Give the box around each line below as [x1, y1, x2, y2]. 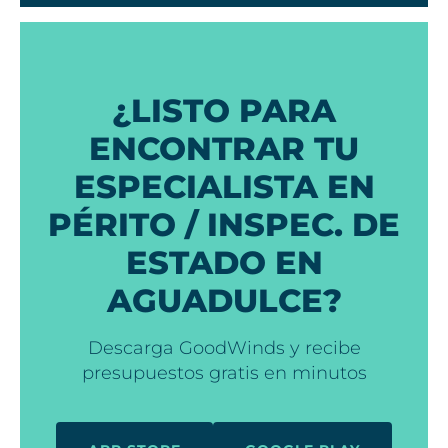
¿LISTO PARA [112, 90, 336, 130]
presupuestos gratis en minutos [81, 361, 367, 384]
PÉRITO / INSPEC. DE [48, 204, 400, 244]
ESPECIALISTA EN [73, 166, 375, 206]
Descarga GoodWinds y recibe [87, 336, 361, 359]
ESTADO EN [125, 242, 323, 282]
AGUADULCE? [106, 280, 342, 320]
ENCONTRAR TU [89, 128, 359, 168]
